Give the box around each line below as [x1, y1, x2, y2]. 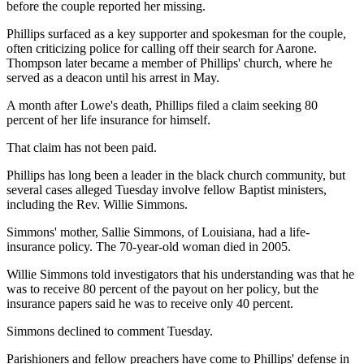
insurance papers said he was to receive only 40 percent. [6, 296, 293, 310]
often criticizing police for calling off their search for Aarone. [6, 41, 317, 55]
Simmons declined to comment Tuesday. [6, 323, 213, 338]
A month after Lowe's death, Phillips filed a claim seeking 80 [6, 97, 318, 112]
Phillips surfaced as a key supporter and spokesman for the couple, [6, 26, 346, 41]
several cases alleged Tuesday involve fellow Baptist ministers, [6, 182, 327, 197]
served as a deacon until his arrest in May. [6, 70, 219, 84]
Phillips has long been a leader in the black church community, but [6, 167, 345, 182]
